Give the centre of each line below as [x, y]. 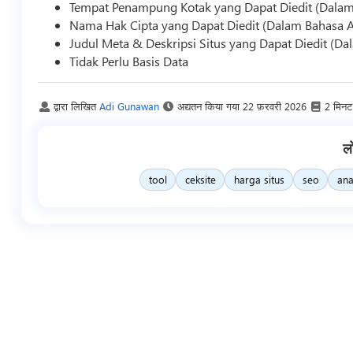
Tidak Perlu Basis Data [129, 61]
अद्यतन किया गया [210, 106]
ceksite [200, 180]
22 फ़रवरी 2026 [274, 106]
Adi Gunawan [129, 106]
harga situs [259, 180]
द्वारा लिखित [76, 106]
